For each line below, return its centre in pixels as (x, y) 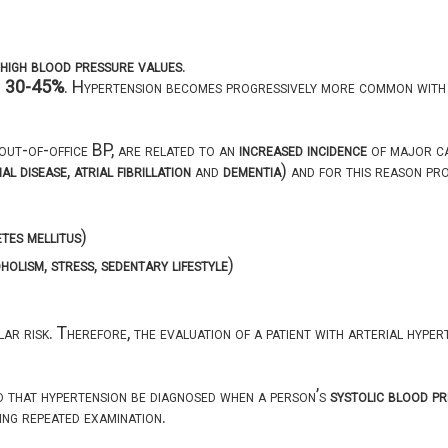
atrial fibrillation (132, 170)
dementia (251, 170)
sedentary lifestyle (164, 264)
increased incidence (302, 149)
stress (72, 264)
